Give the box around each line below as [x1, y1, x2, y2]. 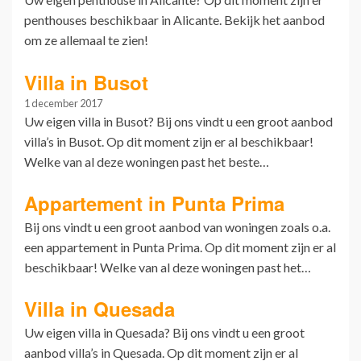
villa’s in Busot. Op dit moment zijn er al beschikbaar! [24, 133, 313, 149]
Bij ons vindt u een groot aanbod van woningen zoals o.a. [24, 218, 330, 234]
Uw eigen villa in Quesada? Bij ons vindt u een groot [24, 324, 305, 340]
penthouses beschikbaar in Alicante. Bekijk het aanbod [24, 12, 325, 28]
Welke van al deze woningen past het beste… [24, 153, 269, 169]
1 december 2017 [24, 96, 102, 110]
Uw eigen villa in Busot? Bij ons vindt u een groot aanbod [24, 113, 333, 129]
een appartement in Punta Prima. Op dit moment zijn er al [24, 239, 336, 255]
